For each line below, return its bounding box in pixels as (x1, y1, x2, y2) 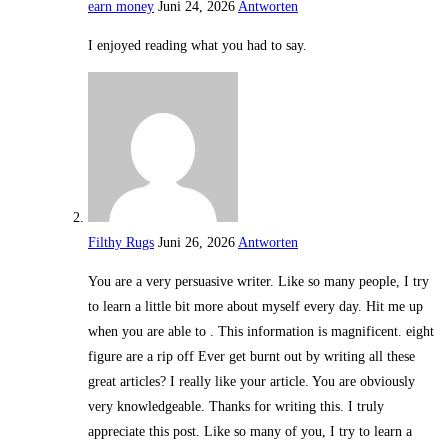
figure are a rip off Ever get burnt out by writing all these (88, 349, 415, 365)
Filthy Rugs (88, 235, 154, 251)
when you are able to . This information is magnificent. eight (88, 324, 434, 340)
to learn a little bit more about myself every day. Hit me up (88, 299, 423, 315)
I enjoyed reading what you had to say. (88, 38, 307, 54)
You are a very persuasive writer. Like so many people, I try (88, 274, 429, 290)
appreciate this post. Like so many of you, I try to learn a (88, 424, 412, 440)
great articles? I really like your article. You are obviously (88, 374, 415, 390)
